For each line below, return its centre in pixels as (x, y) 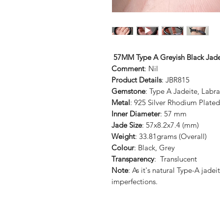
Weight (123, 137)
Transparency (133, 159)
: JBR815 (176, 80)
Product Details (137, 80)
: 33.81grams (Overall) (171, 137)
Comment (128, 69)
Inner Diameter (136, 114)
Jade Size (127, 125)
